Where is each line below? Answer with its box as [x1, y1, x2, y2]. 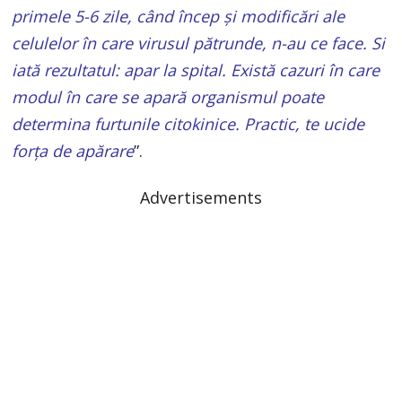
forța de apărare [12, 140, 135, 162]
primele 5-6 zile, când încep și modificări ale [12, 5, 345, 28]
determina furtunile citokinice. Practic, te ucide [12, 113, 365, 135]
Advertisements [139, 187, 262, 209]
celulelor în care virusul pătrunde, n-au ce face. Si [12, 32, 386, 55]
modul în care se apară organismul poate [12, 86, 325, 109]
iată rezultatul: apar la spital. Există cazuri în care [12, 59, 380, 82]
